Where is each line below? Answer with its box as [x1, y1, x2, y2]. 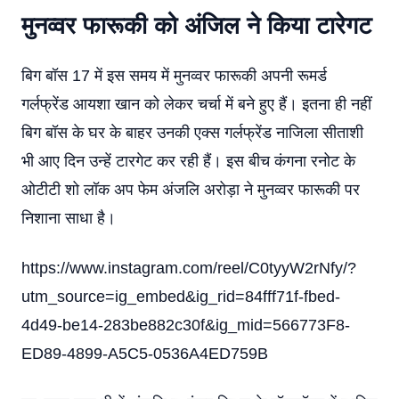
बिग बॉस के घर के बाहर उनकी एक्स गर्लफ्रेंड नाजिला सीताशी [21, 124, 363, 142]
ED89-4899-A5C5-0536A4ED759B [21, 345, 268, 362]
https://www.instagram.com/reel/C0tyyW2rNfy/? [21, 259, 356, 277]
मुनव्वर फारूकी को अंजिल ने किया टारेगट [21, 12, 371, 39]
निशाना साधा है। [21, 209, 116, 227]
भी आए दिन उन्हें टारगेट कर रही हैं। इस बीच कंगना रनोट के [21, 152, 355, 170]
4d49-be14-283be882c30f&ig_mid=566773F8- [21, 316, 350, 334]
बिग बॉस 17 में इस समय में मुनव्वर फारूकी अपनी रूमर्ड [21, 67, 327, 85]
